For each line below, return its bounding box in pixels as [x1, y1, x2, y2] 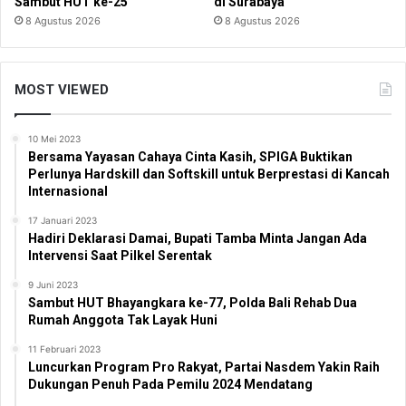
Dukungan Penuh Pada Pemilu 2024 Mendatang [28, 376, 313, 391]
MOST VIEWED [14, 81, 109, 98]
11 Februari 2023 [28, 343, 101, 354]
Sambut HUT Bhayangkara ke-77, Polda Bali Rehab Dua [28, 295, 357, 310]
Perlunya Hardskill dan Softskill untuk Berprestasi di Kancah [28, 166, 390, 181]
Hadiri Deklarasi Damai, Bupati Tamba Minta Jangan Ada [28, 230, 367, 246]
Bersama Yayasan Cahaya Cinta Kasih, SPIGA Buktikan [28, 149, 353, 164]
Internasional [28, 183, 108, 198]
